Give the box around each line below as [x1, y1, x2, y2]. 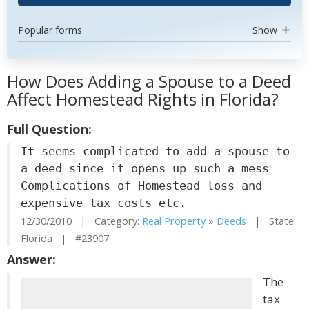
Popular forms [18, 23, 82, 37]
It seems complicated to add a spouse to [21, 144, 290, 158]
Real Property [142, 215, 206, 228]
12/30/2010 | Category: [21, 215, 142, 228]
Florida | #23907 [21, 232, 109, 245]
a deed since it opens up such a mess [21, 161, 269, 175]
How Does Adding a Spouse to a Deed [7, 70, 291, 92]
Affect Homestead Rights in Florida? [7, 88, 279, 110]
